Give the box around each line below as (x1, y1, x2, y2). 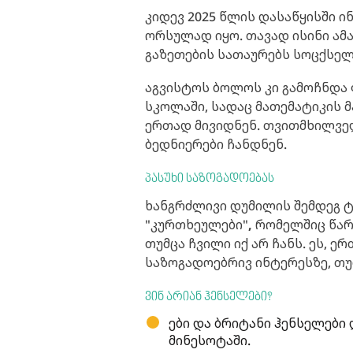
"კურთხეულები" (145, 215, 248, 233)
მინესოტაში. (169, 331, 251, 349)
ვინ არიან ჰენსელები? (145, 289, 272, 304)
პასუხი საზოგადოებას (145, 171, 274, 186)
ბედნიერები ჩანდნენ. (145, 135, 287, 153)
